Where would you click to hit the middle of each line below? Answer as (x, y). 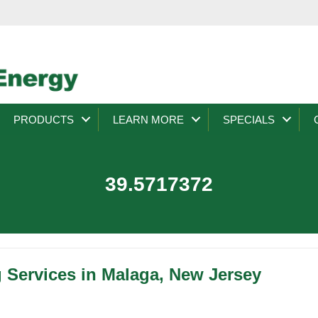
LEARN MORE (148, 119)
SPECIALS (249, 119)
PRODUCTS (44, 119)
